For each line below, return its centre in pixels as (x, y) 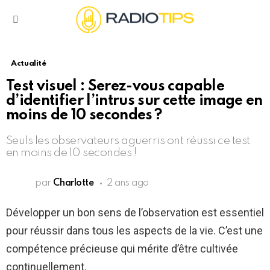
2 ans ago (127, 184)
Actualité (29, 64)
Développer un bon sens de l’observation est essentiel (135, 213)
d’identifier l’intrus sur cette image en (134, 101)
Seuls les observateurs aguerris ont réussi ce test (128, 141)
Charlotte (74, 184)
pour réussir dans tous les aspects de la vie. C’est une (134, 231)
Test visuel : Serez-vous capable (115, 87)
